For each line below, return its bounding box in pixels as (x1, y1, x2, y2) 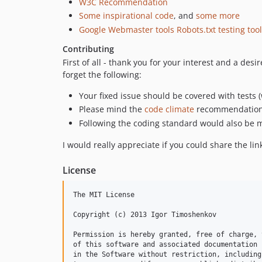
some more (196, 10, 240, 22)
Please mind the (79, 104, 144, 115)
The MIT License (73, 190, 135, 199)
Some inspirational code (79, 10, 174, 22)
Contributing (63, 43, 114, 54)
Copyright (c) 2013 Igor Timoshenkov (73, 210, 216, 219)
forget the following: (63, 68, 142, 80)
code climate (144, 104, 194, 115)
